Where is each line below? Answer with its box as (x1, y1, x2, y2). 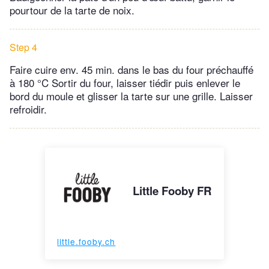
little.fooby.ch (57, 235, 116, 248)
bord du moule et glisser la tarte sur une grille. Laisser (10, 88, 253, 104)
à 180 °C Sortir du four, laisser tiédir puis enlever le (10, 75, 240, 91)
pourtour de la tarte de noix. (10, 2, 134, 18)
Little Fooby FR (132, 183, 212, 199)
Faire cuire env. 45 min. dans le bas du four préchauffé (10, 62, 253, 77)
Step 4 (10, 40, 37, 55)
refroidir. (10, 101, 47, 117)
